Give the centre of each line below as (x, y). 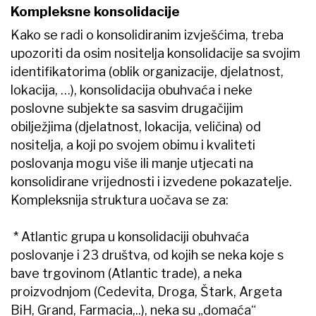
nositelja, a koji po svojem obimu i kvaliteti (133, 145)
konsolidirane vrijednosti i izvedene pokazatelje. (151, 181)
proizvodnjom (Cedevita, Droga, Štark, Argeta (146, 291)
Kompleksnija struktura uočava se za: (120, 200)
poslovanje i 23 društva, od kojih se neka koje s (147, 255)
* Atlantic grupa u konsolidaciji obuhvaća (130, 236)
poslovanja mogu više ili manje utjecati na (132, 163)
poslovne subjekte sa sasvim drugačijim (127, 108)
